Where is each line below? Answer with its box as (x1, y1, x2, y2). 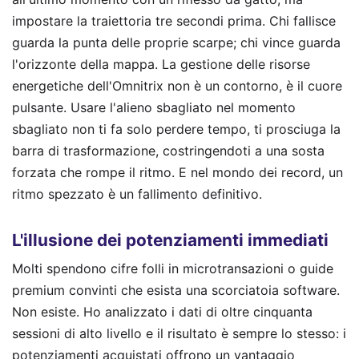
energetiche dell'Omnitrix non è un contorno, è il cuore (12, 77, 342, 94)
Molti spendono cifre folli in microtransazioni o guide (12, 260, 333, 277)
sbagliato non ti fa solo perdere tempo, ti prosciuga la (12, 120, 341, 137)
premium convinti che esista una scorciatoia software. (12, 282, 340, 299)
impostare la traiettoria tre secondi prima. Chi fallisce (12, 12, 336, 29)
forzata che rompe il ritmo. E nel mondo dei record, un (12, 163, 343, 180)
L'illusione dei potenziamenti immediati (12, 230, 329, 251)
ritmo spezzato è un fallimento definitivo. (12, 185, 262, 202)
